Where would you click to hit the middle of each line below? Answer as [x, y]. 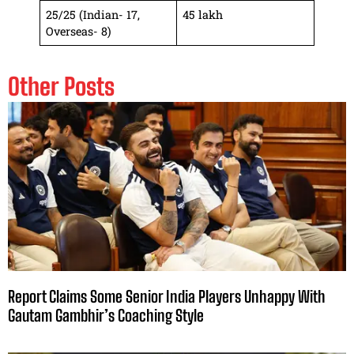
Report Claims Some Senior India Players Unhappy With [167, 297]
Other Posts [61, 87]
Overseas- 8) [79, 32]
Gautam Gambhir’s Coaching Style [106, 316]
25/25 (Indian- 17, [93, 15]
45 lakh [203, 15]
